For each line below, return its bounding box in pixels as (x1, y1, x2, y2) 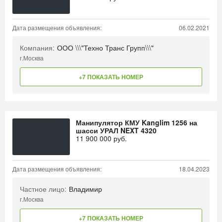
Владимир (69, 184, 102, 194)
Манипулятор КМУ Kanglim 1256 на (76, 117, 197, 127)
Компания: (20, 43, 55, 53)
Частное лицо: (20, 184, 66, 194)
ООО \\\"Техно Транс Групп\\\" (57, 43, 154, 53)
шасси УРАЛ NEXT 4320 (76, 125, 157, 135)
